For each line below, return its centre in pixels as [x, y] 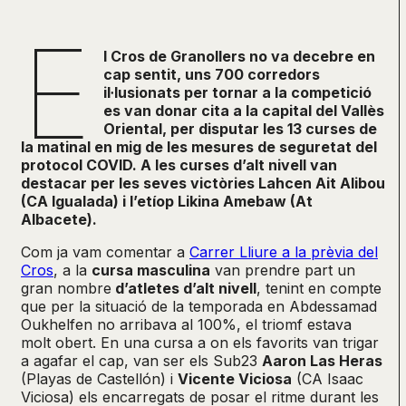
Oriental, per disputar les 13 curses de [241, 129]
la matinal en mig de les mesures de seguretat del [199, 147]
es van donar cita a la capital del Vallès [244, 111]
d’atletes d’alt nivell [184, 289]
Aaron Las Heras [322, 361]
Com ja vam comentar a [105, 252]
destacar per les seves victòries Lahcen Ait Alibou [203, 184]
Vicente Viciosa [235, 379]
